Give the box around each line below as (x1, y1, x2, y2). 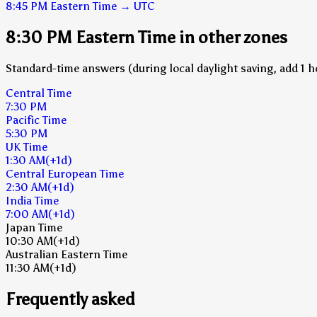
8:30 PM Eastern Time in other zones (6, 26, 287, 47)
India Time (6, 193, 59, 207)
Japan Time (6, 220, 62, 234)
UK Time (6, 139, 47, 154)
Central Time (6, 86, 71, 100)
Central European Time (6, 166, 124, 180)
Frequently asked (6, 288, 135, 309)
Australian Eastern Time (6, 247, 127, 261)
